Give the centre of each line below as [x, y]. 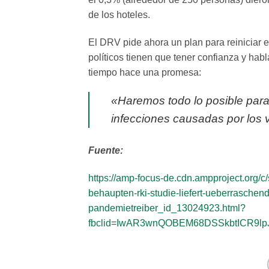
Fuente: [106, 151]
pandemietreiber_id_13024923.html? [167, 208]
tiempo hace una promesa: [145, 72]
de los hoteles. [119, 14]
